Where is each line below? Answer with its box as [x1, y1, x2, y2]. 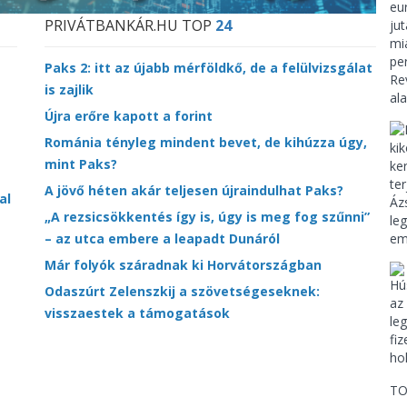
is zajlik [45, 80, 94, 98]
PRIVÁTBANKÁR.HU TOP [45, 15, 215, 35]
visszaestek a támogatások [45, 303, 230, 322]
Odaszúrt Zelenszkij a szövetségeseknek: [45, 282, 320, 300]
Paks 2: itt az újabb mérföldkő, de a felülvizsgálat [45, 58, 372, 76]
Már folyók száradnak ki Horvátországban [45, 255, 322, 273]
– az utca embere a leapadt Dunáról [45, 229, 280, 247]
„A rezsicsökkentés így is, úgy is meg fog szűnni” [45, 207, 370, 225]
